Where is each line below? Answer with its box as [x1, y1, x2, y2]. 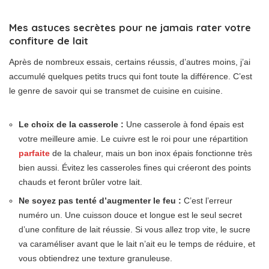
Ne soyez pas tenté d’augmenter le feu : [19, 195, 181, 205]
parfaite [19, 148, 50, 158]
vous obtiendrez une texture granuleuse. [19, 253, 172, 263]
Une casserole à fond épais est [124, 119, 244, 129]
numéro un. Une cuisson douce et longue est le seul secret [19, 210, 242, 220]
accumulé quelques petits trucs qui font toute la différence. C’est [9, 71, 252, 81]
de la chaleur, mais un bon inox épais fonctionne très [50, 148, 252, 158]
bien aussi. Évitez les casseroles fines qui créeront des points [19, 162, 251, 172]
